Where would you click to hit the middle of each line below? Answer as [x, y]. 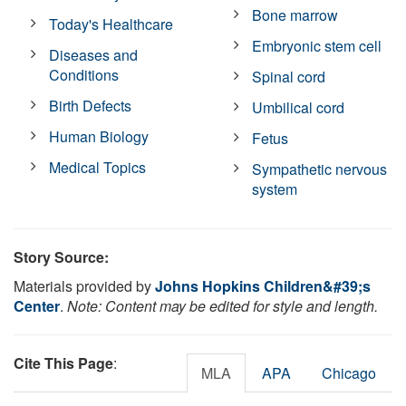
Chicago [349, 372]
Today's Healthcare [111, 24]
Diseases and [94, 54]
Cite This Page [63, 362]
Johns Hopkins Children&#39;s [263, 285]
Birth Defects [91, 105]
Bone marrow [295, 14]
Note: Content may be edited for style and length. [222, 305]
